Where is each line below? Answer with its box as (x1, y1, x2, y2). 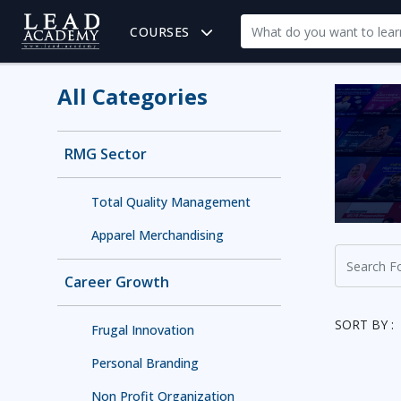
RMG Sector (64, 144, 147, 164)
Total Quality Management (91, 193, 251, 210)
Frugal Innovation (91, 321, 194, 338)
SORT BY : (335, 316, 394, 333)
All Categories (57, 81, 208, 111)
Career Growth (64, 272, 169, 292)
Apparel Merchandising (91, 226, 224, 243)
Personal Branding (91, 354, 199, 371)
